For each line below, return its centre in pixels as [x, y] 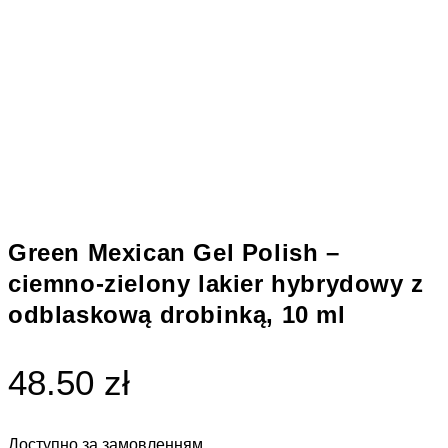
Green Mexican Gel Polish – [174, 253]
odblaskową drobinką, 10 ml [177, 315]
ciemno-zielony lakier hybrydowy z [216, 284]
